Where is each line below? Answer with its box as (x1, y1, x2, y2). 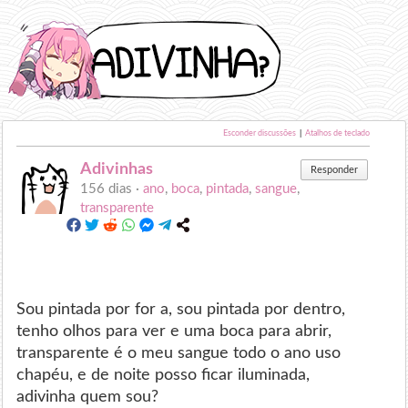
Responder (310, 165, 358, 175)
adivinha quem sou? (16, 388, 159, 404)
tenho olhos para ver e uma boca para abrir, (16, 322, 332, 339)
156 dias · (80, 182, 144, 196)
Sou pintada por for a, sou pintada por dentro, (16, 301, 346, 317)
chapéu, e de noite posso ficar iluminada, (16, 366, 311, 382)
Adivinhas (80, 161, 154, 177)
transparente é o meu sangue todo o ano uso (16, 344, 342, 361)
